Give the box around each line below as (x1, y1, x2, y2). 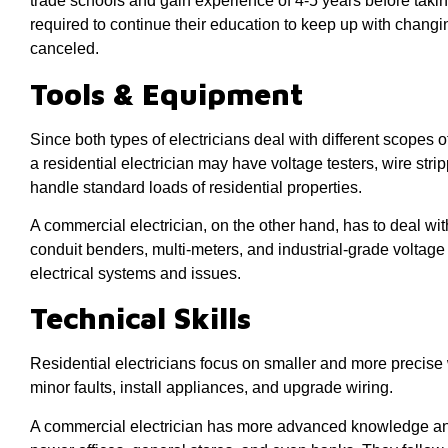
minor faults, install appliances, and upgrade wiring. (30, 379, 393, 397)
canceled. (30, 40, 99, 58)
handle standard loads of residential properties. (30, 178, 362, 196)
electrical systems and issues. (30, 264, 241, 282)
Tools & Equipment (30, 75, 303, 111)
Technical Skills (30, 300, 251, 336)
